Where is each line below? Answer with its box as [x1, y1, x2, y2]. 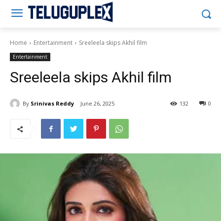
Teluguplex [115, 1, 195, 22]
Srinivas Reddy [31, 99, 74, 107]
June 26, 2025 [80, 100, 114, 108]
